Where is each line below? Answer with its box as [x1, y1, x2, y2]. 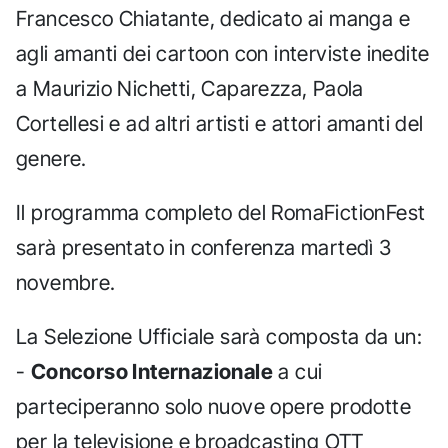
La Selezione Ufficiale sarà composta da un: [16, 324, 423, 350]
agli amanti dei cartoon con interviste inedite [16, 41, 430, 67]
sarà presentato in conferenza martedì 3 [16, 235, 392, 261]
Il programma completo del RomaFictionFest [16, 200, 426, 226]
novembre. [16, 270, 116, 296]
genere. [16, 146, 87, 172]
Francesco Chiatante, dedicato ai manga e [16, 6, 410, 32]
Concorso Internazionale [30, 359, 274, 385]
